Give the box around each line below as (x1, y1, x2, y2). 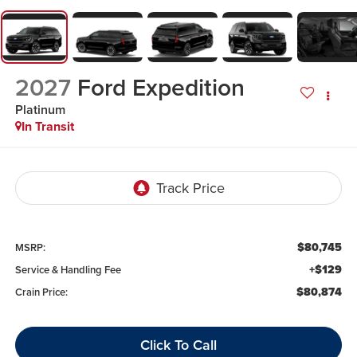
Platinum (14, 100, 65, 120)
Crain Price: (14, 284, 68, 300)
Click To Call (140, 334, 217, 355)
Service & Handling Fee (14, 261, 121, 277)
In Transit (21, 117, 74, 136)
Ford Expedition (76, 70, 245, 105)
